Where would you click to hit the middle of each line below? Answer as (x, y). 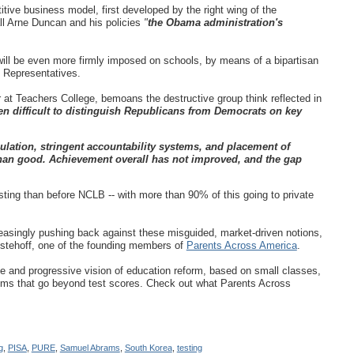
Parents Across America (241, 245)
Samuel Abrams (90, 347)
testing (189, 347)
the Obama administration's (215, 22)
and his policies (106, 22)
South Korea (148, 347)
